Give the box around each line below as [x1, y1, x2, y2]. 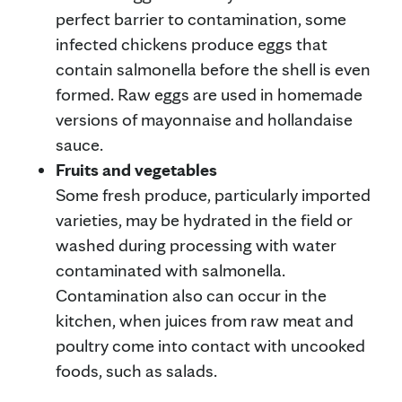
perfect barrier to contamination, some [56, 7, 346, 30]
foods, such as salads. [56, 359, 217, 381]
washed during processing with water [56, 233, 336, 256]
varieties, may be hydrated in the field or [56, 208, 353, 231]
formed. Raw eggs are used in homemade [56, 83, 363, 105]
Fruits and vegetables [56, 158, 217, 180]
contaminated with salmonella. [56, 258, 285, 281]
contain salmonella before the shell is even [56, 57, 371, 80]
